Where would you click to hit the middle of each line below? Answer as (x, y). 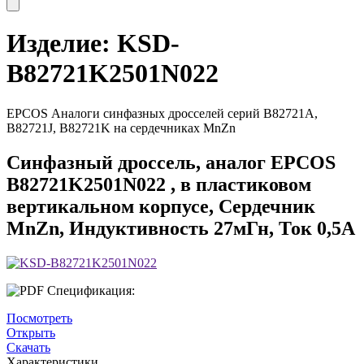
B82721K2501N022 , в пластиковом (159, 184)
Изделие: (58, 43)
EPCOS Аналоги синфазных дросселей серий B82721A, (162, 113)
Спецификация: (91, 290)
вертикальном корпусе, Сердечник (161, 206)
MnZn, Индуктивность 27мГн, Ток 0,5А (181, 228)
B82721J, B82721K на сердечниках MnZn (121, 128)
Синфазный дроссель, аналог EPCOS (171, 162)
